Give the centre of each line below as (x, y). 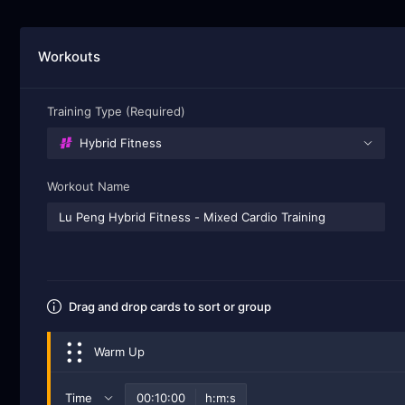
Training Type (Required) (117, 111)
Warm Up (120, 352)
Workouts (70, 57)
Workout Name (89, 186)
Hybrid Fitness (120, 143)
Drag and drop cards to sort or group (170, 307)
